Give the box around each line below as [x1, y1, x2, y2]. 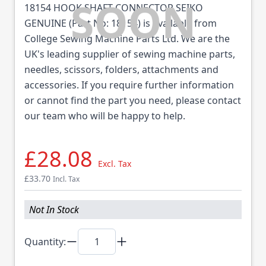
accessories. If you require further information [24, 78, 234, 91]
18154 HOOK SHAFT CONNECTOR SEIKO [24, 1, 203, 14]
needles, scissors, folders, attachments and [24, 63, 218, 76]
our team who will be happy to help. [24, 109, 185, 122]
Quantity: [24, 235, 66, 248]
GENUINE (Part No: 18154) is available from [24, 17, 217, 30]
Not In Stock [29, 203, 79, 216]
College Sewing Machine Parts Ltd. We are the [24, 32, 230, 45]
